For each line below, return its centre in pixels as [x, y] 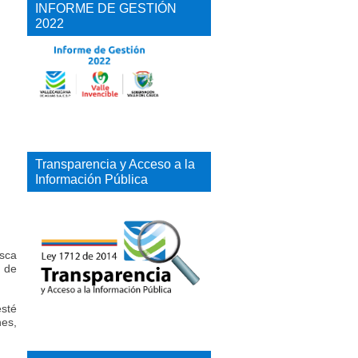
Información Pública [91, 179]
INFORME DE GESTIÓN [106, 8]
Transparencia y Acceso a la [115, 164]
